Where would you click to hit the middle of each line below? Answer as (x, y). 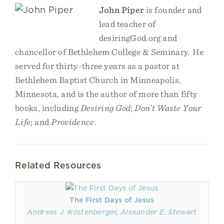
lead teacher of (127, 24)
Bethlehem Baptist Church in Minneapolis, (98, 80)
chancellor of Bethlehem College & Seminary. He (109, 52)
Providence (73, 122)
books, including (48, 108)
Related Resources (58, 165)
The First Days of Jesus (112, 200)
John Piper (121, 10)
